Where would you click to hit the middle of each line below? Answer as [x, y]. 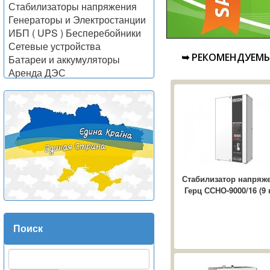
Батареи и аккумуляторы [64, 59]
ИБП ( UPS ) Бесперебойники [75, 33]
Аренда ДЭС [37, 73]
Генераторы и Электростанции [77, 20]
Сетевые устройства [55, 46]
